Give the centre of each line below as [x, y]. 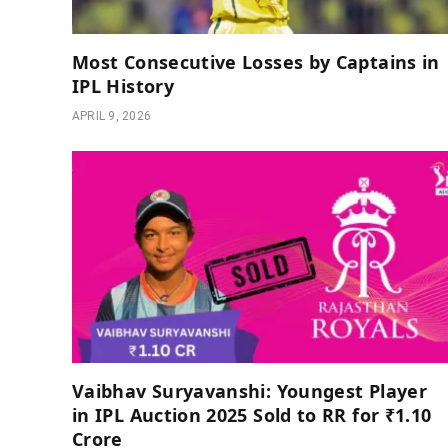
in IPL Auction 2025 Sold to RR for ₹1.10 [252, 414]
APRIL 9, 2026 [112, 116]
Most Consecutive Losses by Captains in [256, 62]
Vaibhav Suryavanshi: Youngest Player [249, 390]
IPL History [123, 86]
